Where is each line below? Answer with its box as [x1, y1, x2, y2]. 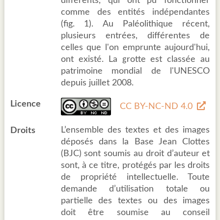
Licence [10, 100, 41, 109]
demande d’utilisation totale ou [60, 185, 210, 194]
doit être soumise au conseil [60, 208, 210, 218]
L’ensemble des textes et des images [60, 126, 210, 135]
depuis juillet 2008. [60, 79, 134, 88]
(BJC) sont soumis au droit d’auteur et [60, 149, 210, 159]
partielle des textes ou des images [60, 196, 210, 206]
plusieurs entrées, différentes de [60, 31, 210, 41]
